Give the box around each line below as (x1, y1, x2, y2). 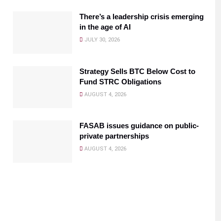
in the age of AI (79, 22, 131, 31)
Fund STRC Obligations (79, 77, 161, 86)
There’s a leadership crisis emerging (79, 12, 204, 21)
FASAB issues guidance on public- (79, 121, 199, 130)
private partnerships (79, 132, 149, 141)
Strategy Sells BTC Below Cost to (79, 67, 195, 75)
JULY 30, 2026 (83, 36, 120, 43)
